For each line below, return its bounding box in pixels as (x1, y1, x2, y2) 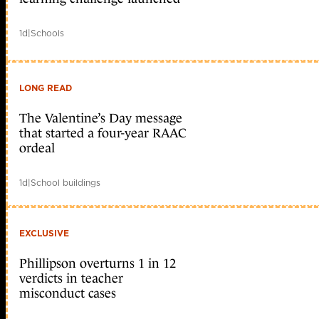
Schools (31, 26, 64, 39)
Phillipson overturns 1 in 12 (19, 256, 176, 271)
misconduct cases (19, 286, 116, 300)
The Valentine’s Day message (19, 110, 182, 125)
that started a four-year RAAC (19, 125, 187, 140)
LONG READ (19, 81, 72, 94)
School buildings (31, 176, 100, 189)
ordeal (19, 140, 55, 155)
